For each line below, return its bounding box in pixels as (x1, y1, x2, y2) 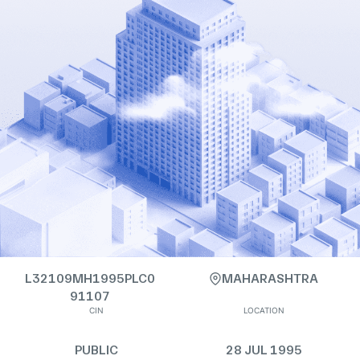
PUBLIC (75, 342, 118, 358)
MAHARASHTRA (222, 271, 318, 286)
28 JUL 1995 (225, 342, 302, 358)
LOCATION (243, 305, 284, 315)
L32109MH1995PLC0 (25, 271, 155, 286)
